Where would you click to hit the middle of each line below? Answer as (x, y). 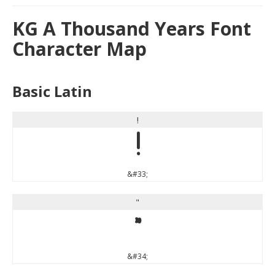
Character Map (79, 48)
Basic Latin (52, 91)
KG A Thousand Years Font (132, 28)
